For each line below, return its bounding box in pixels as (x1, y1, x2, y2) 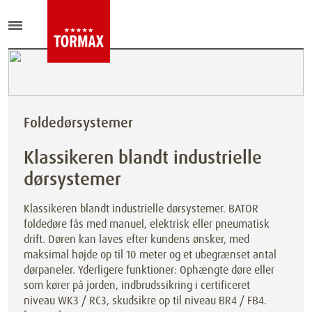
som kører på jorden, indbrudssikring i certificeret (24, 278, 250, 292)
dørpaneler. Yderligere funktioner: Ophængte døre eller (24, 263, 274, 277)
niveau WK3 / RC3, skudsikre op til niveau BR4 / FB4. (24, 293, 267, 308)
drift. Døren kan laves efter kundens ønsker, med (24, 232, 249, 247)
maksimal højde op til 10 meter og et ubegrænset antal (24, 247, 276, 262)
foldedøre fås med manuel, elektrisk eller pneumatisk (24, 217, 270, 231)
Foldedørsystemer (24, 114, 133, 132)
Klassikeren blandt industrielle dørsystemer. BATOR (24, 201, 258, 216)
